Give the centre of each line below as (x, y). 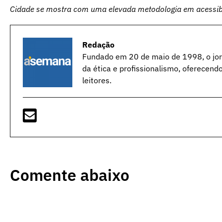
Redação (98, 44)
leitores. (97, 80)
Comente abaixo (70, 175)
